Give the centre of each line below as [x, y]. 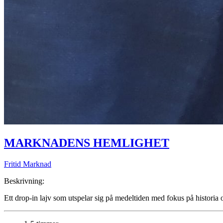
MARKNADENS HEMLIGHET [87, 143]
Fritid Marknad [28, 164]
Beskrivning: [24, 181]
